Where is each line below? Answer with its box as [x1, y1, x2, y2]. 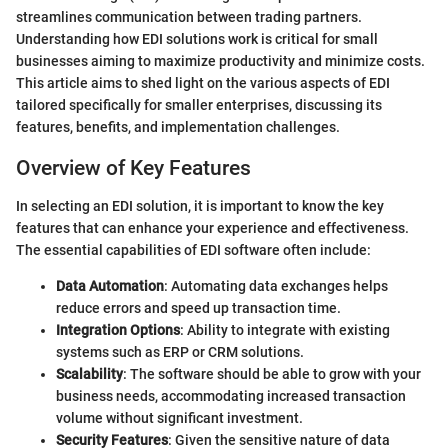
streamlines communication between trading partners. [16, 8, 362, 25]
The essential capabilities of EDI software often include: [16, 242, 371, 258]
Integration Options [56, 322, 180, 338]
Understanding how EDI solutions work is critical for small [16, 30, 378, 47]
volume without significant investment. [56, 410, 303, 426]
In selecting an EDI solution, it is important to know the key [16, 198, 384, 214]
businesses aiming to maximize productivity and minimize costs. [16, 52, 425, 69]
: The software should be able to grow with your [123, 366, 421, 382]
